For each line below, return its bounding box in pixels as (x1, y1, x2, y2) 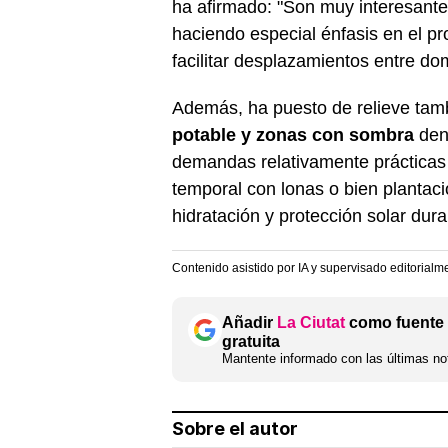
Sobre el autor (172, 417, 298, 439)
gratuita (222, 332, 280, 350)
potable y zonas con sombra (172, 124, 414, 145)
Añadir (222, 313, 277, 331)
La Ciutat (277, 313, 345, 331)
